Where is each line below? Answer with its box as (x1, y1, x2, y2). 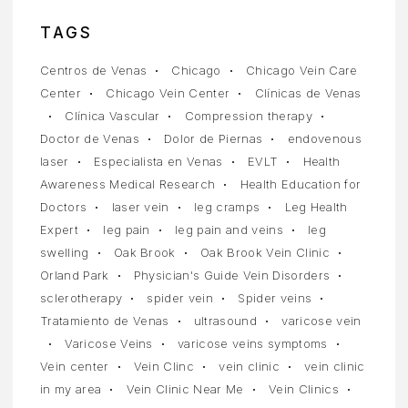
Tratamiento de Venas (40, 313, 169, 329)
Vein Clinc (133, 359, 195, 374)
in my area (40, 382, 102, 397)
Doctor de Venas (40, 131, 139, 147)
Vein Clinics (268, 382, 339, 397)
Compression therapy (184, 108, 312, 124)
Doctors (40, 199, 87, 215)
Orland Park (40, 268, 109, 283)
